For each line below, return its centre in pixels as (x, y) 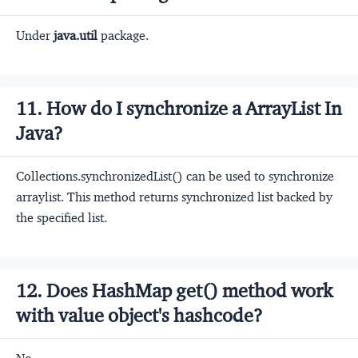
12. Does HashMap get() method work (174, 290)
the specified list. (62, 217)
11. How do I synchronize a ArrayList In (179, 108)
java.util (76, 35)
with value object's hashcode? (139, 315)
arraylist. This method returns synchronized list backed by (174, 197)
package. (123, 35)
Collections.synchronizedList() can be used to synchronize (175, 176)
